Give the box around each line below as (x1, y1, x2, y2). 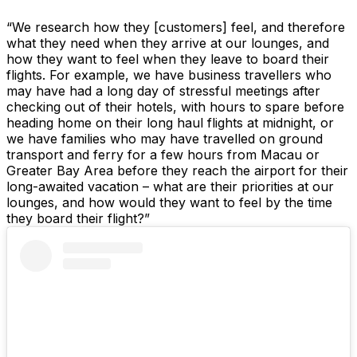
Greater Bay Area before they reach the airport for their (6, 163, 348, 179)
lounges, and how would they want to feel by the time (6, 194, 332, 211)
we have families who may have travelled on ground (6, 131, 323, 147)
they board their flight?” (6, 210, 150, 227)
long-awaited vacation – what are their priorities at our (6, 178, 334, 195)
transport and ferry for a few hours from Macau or (6, 147, 320, 163)
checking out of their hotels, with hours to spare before (6, 99, 344, 116)
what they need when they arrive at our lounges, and (6, 35, 329, 52)
